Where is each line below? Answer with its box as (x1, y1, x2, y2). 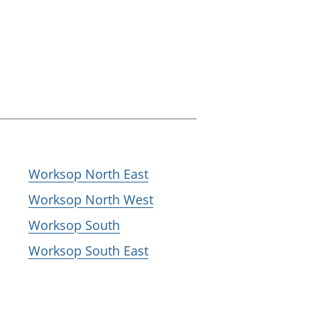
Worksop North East (28, 165, 148, 182)
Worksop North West (28, 191, 153, 208)
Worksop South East (28, 242, 148, 259)
